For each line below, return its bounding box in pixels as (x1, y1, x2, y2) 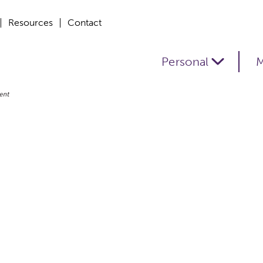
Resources (8, 17, 53, 28)
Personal (161, 54, 209, 69)
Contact (68, 17, 102, 28)
